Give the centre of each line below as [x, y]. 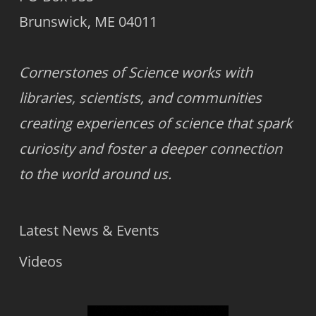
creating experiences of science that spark [155, 123]
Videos [41, 261]
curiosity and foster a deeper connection [150, 148]
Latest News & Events [89, 230]
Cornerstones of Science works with [135, 72]
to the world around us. [95, 174]
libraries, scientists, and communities [140, 98]
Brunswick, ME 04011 [88, 22]
